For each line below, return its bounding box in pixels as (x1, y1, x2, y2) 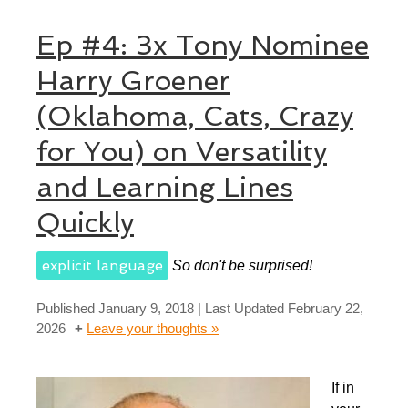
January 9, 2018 (98, 300, 194, 316)
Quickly (36, 206, 134, 239)
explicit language (42, 256, 163, 274)
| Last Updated (194, 300, 288, 316)
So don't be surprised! (172, 257, 312, 273)
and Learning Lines (36, 170, 293, 203)
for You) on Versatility (36, 135, 327, 168)
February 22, (288, 300, 363, 316)
